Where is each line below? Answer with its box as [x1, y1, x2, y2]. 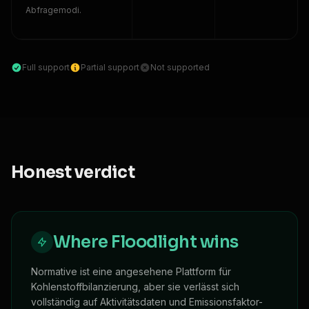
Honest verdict [11, 162, 134, 183]
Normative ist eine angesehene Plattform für [31, 266, 231, 277]
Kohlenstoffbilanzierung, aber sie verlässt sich [31, 281, 239, 292]
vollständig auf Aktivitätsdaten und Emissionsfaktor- [31, 296, 263, 308]
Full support [22, 62, 70, 72]
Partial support [81, 62, 139, 72]
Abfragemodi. [26, 5, 81, 15]
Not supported [150, 62, 210, 72]
